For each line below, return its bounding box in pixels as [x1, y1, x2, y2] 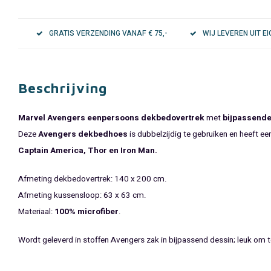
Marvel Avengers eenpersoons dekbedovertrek [18, 112, 204, 124]
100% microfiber [54, 206, 119, 218]
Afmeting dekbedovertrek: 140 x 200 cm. [18, 173, 167, 185]
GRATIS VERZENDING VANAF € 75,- [49, 28, 167, 39]
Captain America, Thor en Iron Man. [18, 145, 157, 157]
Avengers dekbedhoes [38, 128, 128, 140]
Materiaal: [18, 206, 54, 218]
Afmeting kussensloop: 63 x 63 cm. [18, 189, 146, 201]
